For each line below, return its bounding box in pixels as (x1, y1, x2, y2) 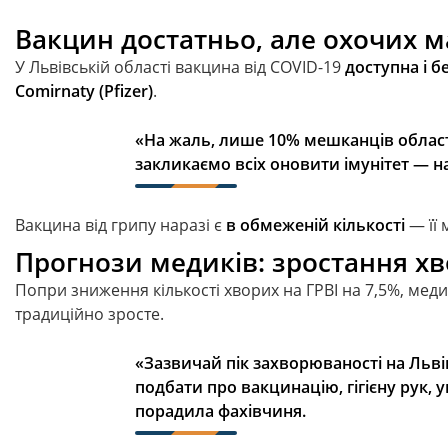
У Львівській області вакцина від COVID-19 (15, 56, 345, 78)
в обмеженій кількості (226, 214, 405, 236)
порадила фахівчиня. (135, 400, 306, 422)
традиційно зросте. (15, 303, 164, 325)
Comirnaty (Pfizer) (15, 80, 153, 102)
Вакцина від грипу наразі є (15, 214, 226, 236)
